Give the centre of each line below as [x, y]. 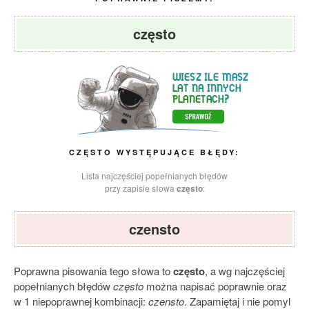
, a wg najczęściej [245, 271]
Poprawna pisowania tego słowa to [93, 271]
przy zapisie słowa [140, 188]
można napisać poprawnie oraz [215, 286]
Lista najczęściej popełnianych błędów [154, 176]
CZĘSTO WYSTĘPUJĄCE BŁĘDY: [154, 152]
